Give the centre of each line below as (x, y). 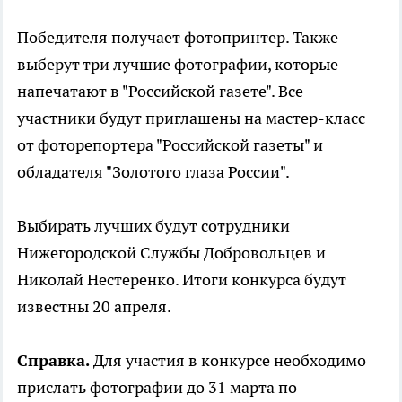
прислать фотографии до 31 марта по (157, 388)
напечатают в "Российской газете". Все (160, 92)
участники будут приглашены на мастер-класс (191, 118)
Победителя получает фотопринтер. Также (178, 38)
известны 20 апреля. (94, 307)
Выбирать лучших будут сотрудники (153, 226)
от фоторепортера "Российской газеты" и (170, 145)
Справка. (55, 361)
